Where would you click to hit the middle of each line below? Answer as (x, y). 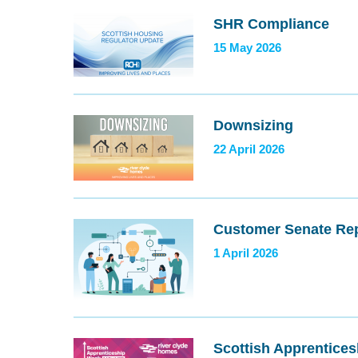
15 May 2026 (247, 48)
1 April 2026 (246, 253)
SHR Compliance (271, 24)
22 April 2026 (249, 149)
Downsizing (253, 125)
